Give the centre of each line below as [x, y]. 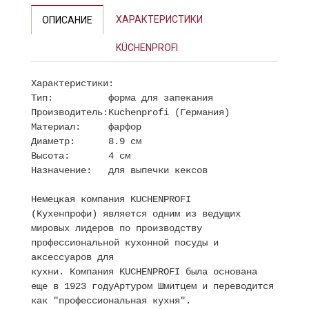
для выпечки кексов [158, 170]
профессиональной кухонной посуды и [125, 243]
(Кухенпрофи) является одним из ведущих [136, 214]
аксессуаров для [72, 257]
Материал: [56, 127]
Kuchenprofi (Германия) [169, 112]
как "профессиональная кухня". [111, 301]
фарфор [125, 127]
